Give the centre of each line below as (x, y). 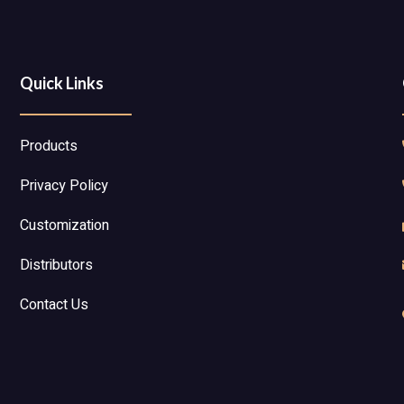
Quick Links (62, 83)
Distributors (57, 266)
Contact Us (55, 305)
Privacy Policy (64, 186)
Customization (65, 226)
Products (49, 147)
